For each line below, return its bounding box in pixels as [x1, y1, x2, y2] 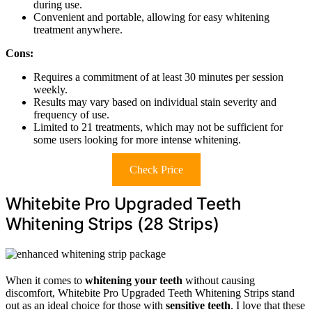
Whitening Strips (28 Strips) [6, 213, 219, 234]
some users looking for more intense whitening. [33, 133, 241, 146]
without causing [182, 274, 255, 286]
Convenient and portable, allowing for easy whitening [33, 10, 270, 23]
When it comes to [6, 274, 85, 286]
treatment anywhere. [33, 23, 123, 36]
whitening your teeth [85, 274, 182, 286]
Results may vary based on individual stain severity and [33, 95, 276, 108]
